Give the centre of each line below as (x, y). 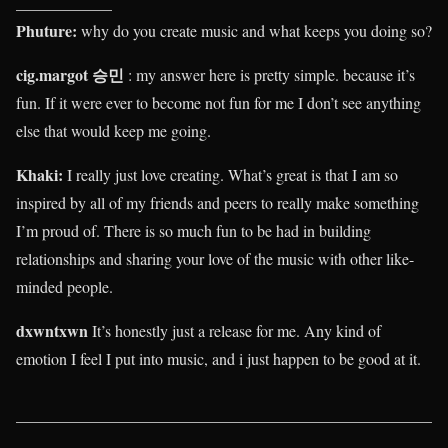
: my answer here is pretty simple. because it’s (271, 74)
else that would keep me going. (113, 130)
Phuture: (46, 30)
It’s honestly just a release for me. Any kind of (234, 330)
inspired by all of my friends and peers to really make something (217, 202)
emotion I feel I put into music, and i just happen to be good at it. (218, 358)
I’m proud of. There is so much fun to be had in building (193, 230)
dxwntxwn (52, 330)
